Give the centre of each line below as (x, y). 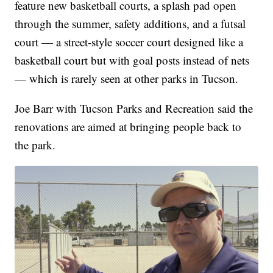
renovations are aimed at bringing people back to (128, 127)
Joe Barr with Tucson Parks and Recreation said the (134, 108)
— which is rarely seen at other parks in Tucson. (127, 79)
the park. (35, 145)
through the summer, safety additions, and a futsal (130, 24)
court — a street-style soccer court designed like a (129, 42)
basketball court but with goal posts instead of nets (132, 60)
